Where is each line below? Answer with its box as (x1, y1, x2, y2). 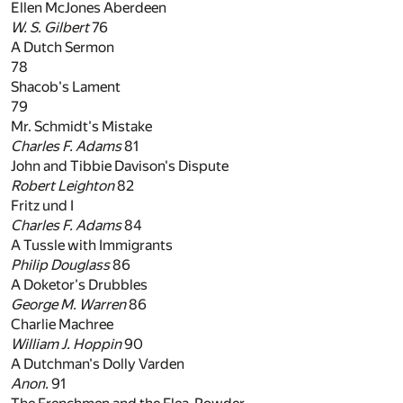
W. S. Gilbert (11, 19, 89, 37)
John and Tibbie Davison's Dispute (11, 157, 228, 175)
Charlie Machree (11, 316, 113, 334)
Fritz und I (11, 197, 74, 215)
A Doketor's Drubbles (11, 276, 148, 294)
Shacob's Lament (11, 78, 121, 96)
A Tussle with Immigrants (11, 237, 173, 255)
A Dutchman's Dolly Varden (11, 355, 184, 373)
